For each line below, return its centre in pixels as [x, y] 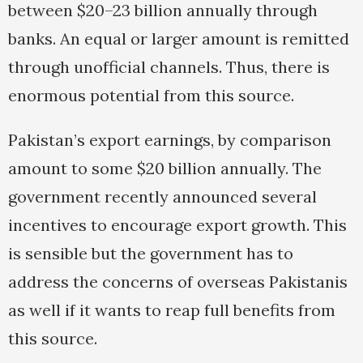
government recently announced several [162, 197]
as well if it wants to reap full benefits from [172, 310]
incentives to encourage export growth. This [177, 225]
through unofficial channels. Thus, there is [169, 67]
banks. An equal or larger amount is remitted [179, 39]
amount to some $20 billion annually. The [165, 169]
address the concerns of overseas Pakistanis [178, 282]
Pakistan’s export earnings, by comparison [170, 140]
